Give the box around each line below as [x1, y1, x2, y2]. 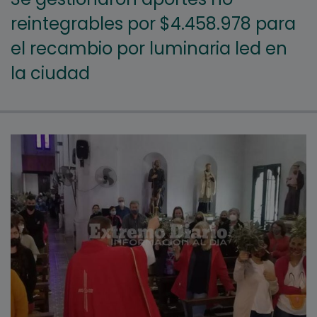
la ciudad [11, 62, 90, 86]
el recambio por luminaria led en [11, 37, 287, 61]
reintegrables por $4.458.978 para [11, 12, 296, 36]
